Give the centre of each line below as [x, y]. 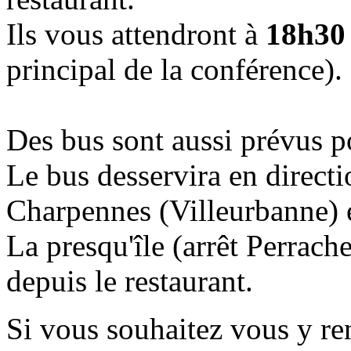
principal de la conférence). [174, 69]
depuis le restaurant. [130, 280]
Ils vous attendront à [136, 34]
